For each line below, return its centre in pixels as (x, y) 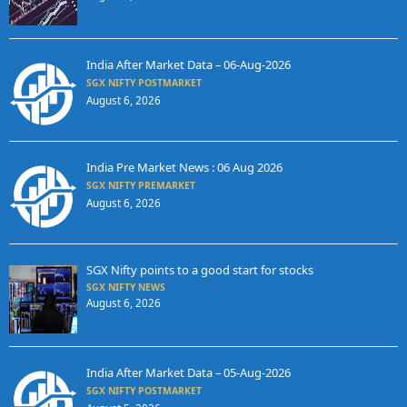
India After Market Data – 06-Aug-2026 (188, 65)
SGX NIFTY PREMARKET (140, 186)
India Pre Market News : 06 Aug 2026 (184, 168)
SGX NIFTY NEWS (125, 288)
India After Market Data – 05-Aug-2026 (188, 373)
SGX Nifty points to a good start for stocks (199, 270)
